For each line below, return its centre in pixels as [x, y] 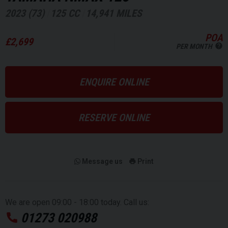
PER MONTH [194, 46]
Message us [102, 161]
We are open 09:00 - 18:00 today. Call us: [77, 203]
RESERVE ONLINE [114, 118]
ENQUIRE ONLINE [114, 82]
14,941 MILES [114, 13]
